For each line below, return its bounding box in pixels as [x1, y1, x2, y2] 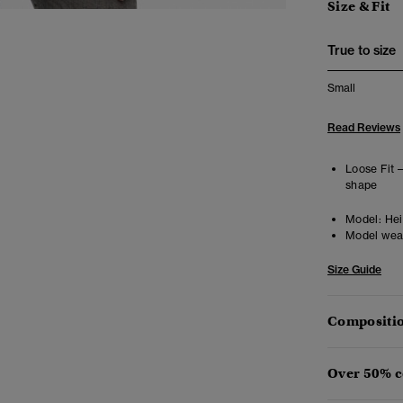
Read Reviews [327, 121, 400, 134]
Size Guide [327, 263, 381, 276]
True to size [327, 42, 396, 58]
